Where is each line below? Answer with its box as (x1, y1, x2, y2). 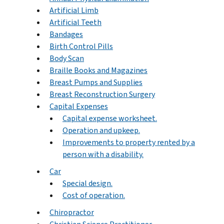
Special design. (62, 177, 112, 188)
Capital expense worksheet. (62, 112, 157, 123)
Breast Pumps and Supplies (49, 76, 142, 87)
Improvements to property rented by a (62, 136, 195, 147)
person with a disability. (62, 148, 143, 159)
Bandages (49, 28, 83, 39)
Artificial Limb (49, 4, 98, 15)
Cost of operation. (62, 189, 125, 200)
